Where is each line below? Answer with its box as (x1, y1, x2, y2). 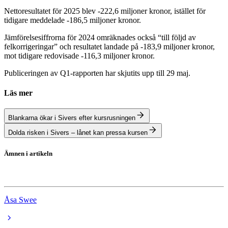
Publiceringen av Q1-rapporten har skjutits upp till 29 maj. (4, 68, 190, 77)
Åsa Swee (4, 195, 37, 204)
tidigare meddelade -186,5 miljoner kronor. (4, 15, 141, 24)
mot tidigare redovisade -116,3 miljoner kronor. (4, 51, 155, 60)
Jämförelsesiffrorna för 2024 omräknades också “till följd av (4, 33, 196, 42)
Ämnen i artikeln (4, 149, 52, 157)
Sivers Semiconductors (4, 160, 77, 169)
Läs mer (4, 89, 33, 98)
